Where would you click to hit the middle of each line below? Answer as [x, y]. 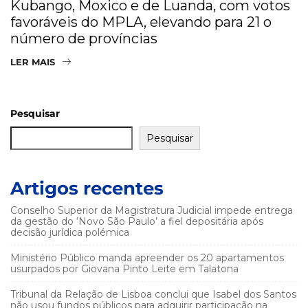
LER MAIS [33, 62]
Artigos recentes [87, 189]
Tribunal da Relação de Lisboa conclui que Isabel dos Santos [153, 295]
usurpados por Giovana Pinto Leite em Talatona [124, 269]
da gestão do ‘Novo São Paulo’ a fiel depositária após [137, 222]
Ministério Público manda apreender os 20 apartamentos [147, 258]
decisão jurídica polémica [70, 233]
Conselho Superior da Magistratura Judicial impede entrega [152, 211]
